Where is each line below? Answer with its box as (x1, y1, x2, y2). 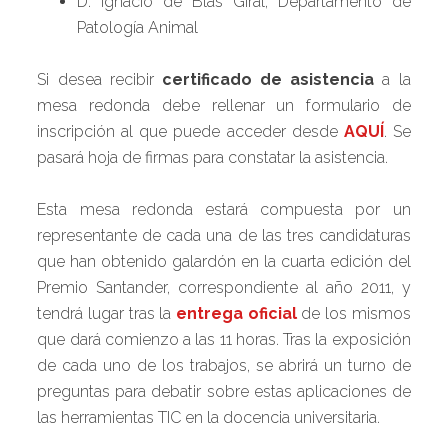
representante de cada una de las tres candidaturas (37, 226, 411, 245)
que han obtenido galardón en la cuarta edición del (37, 252, 411, 271)
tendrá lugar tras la (37, 304, 176, 323)
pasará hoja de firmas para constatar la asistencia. (37, 148, 389, 167)
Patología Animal (77, 18, 199, 37)
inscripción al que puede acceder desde (37, 122, 344, 141)
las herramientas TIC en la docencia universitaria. (37, 408, 381, 427)
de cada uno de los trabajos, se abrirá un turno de (37, 356, 411, 375)
